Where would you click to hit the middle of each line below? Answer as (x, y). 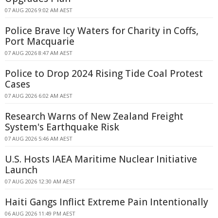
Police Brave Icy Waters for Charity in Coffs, (102, 31)
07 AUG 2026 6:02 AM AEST (39, 96)
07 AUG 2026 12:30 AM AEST (40, 181)
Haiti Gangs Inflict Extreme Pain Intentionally (107, 202)
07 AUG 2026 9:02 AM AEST (39, 10)
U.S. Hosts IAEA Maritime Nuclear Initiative (101, 159)
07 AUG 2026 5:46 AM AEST (39, 138)
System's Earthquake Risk (62, 127)
